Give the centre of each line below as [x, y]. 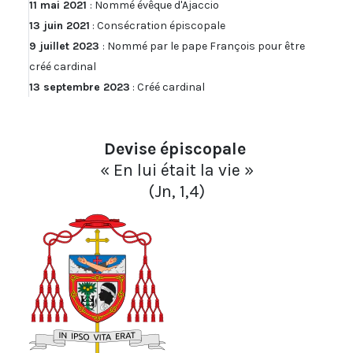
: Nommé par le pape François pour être [204, 46]
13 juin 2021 [59, 26]
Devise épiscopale [176, 149]
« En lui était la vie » [176, 170]
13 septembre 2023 [80, 87]
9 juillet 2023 [66, 46]
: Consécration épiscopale [158, 26]
